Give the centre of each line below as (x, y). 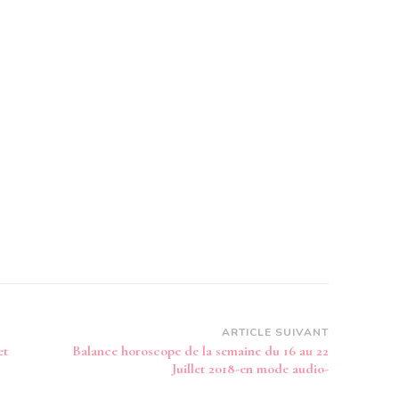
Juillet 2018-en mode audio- (250, 369)
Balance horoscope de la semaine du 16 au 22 (200, 351)
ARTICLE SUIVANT (275, 332)
